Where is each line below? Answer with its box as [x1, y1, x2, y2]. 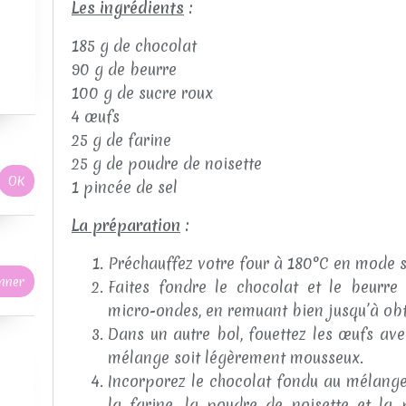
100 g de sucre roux [72, 82, 213, 104]
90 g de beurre [72, 59, 177, 81]
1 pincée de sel [72, 177, 178, 198]
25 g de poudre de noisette [72, 153, 262, 175]
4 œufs [72, 106, 120, 128]
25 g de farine [72, 130, 171, 151]
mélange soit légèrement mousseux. [108, 347, 363, 369]
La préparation [72, 215, 180, 237]
